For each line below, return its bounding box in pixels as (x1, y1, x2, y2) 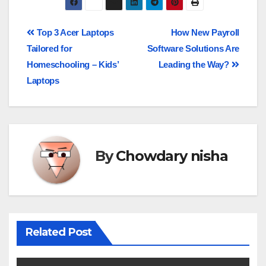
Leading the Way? (158, 59, 232, 69)
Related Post (25, 225, 91, 239)
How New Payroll (170, 27, 239, 37)
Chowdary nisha (116, 147, 228, 165)
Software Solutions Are (147, 43, 239, 53)
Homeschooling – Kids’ (27, 59, 119, 69)
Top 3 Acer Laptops (34, 27, 114, 37)
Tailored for (27, 43, 72, 53)
